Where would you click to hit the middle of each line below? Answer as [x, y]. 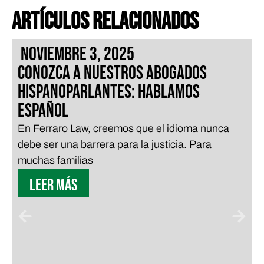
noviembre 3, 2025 [77, 54]
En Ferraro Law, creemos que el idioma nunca [123, 128]
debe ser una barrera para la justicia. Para [115, 144]
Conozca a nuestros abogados [112, 73]
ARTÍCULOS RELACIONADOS [105, 22]
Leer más [53, 185]
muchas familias [55, 160]
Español [43, 111]
